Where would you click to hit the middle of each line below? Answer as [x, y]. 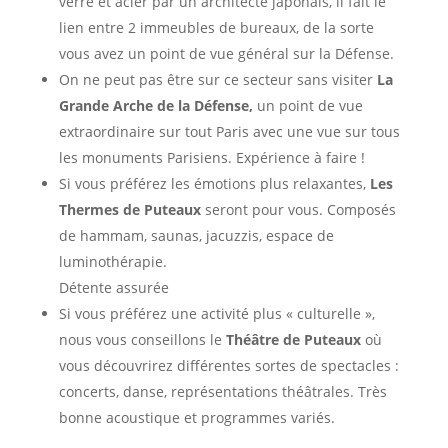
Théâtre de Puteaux [293, 339]
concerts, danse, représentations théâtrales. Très [222, 391]
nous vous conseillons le [142, 339]
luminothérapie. [112, 261]
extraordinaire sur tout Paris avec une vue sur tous [229, 131]
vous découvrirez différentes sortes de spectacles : [228, 365]
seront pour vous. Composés [298, 209]
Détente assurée [113, 287]
